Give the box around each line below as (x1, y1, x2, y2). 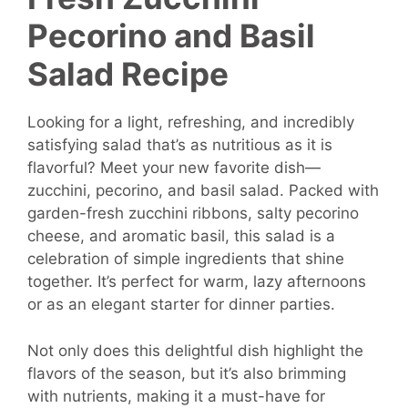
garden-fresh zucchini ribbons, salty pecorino (27, 204, 359, 223)
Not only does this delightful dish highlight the (27, 341, 363, 360)
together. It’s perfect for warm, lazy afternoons (27, 272, 366, 291)
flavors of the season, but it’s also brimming (27, 363, 346, 382)
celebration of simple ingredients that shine (27, 250, 344, 269)
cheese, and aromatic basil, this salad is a (27, 227, 335, 246)
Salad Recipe (27, 55, 229, 94)
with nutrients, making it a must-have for (27, 386, 325, 405)
